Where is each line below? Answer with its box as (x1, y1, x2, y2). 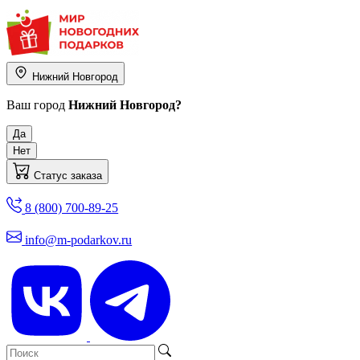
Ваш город (6, 98, 68, 112)
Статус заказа (34, 170, 103, 182)
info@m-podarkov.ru (25, 232, 133, 247)
